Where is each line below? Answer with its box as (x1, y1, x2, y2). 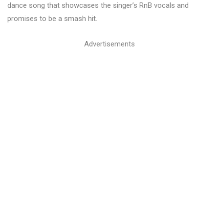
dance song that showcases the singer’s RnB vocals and (7, 1, 189, 10)
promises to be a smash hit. (7, 14, 97, 23)
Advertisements (84, 40, 135, 48)
